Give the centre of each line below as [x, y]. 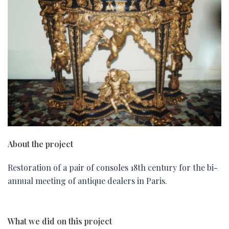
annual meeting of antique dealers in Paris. [87, 180]
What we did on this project [60, 221]
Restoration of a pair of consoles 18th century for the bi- [113, 167]
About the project [40, 144]
